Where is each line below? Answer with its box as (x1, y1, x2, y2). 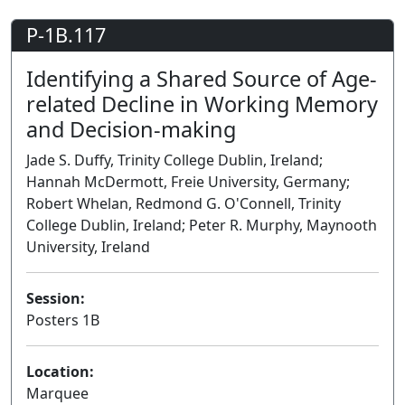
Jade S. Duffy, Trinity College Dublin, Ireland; (26, 150, 323, 170)
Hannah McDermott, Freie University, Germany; (26, 172, 350, 192)
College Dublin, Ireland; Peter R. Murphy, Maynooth (26, 215, 377, 235)
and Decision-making (26, 115, 236, 144)
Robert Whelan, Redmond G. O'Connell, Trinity (26, 193, 341, 213)
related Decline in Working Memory (26, 89, 378, 118)
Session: (26, 288, 85, 308)
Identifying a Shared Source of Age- (26, 64, 377, 93)
